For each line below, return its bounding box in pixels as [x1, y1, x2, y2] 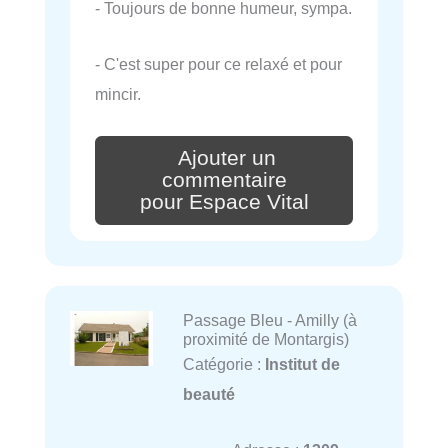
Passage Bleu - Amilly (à [182, 311, 357, 329]
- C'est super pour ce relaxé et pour [95, 55, 342, 74]
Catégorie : [182, 355, 265, 373]
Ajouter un [178, 146, 276, 171]
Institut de [264, 355, 340, 373]
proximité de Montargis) [182, 330, 349, 348]
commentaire [161, 168, 287, 193]
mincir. [95, 85, 141, 104]
